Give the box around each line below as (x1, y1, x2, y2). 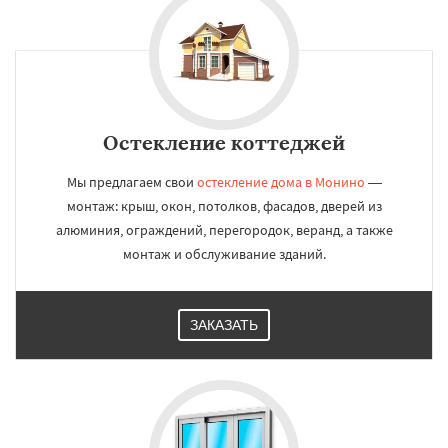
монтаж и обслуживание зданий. (122, 245, 326, 263)
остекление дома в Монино (196, 173, 365, 191)
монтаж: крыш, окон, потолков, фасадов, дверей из (66, 197, 382, 215)
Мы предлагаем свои (66, 173, 197, 191)
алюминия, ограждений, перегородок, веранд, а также (55, 221, 393, 239)
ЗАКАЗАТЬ (190, 317, 258, 333)
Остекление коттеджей (103, 130, 345, 155)
